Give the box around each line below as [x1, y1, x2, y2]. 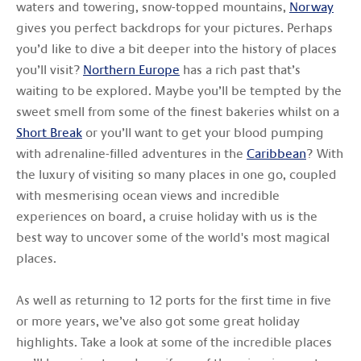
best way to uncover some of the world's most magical [16, 230, 330, 245]
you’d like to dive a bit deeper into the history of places [16, 41, 337, 56]
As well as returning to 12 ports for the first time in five [16, 293, 331, 308]
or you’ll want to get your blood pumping [82, 125, 324, 140]
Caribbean [247, 146, 306, 161]
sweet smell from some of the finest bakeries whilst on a [16, 104, 339, 119]
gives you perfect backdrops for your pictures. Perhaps [16, 20, 333, 35]
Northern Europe [83, 62, 180, 77]
